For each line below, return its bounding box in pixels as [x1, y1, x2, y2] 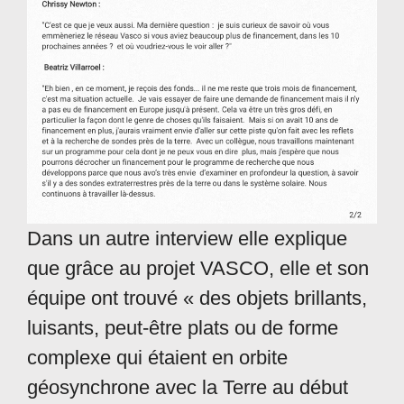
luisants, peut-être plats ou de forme [27, 316, 338, 339]
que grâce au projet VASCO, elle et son [27, 256, 369, 280]
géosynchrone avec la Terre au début [27, 375, 348, 399]
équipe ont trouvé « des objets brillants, [27, 286, 367, 309]
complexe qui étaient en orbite [27, 345, 288, 369]
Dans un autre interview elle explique [27, 226, 347, 250]
